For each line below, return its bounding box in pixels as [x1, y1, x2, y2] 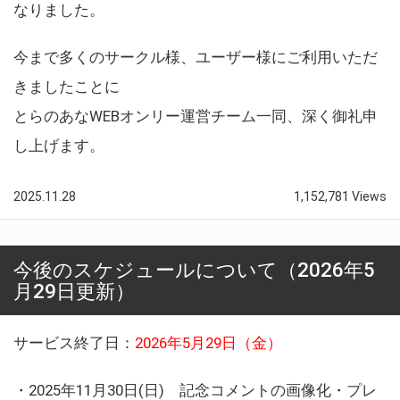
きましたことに [13, 77, 120, 96]
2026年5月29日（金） [135, 333, 282, 352]
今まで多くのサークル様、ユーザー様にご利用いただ [13, 47, 378, 66]
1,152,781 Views [294, 188, 387, 204]
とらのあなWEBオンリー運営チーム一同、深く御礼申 [13, 106, 378, 125]
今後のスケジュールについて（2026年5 [13, 257, 375, 281]
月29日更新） [13, 279, 135, 303]
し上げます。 [13, 136, 104, 154]
